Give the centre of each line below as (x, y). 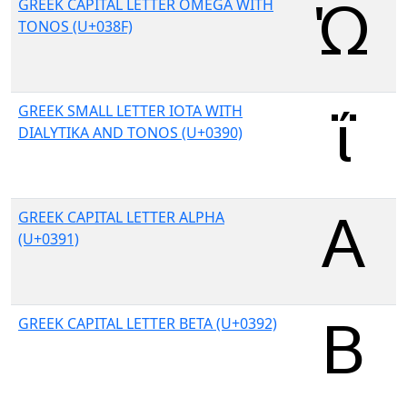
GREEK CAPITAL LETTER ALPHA (121, 217)
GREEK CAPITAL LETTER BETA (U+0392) (148, 323)
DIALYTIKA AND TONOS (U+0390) (130, 133)
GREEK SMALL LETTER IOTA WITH (130, 111)
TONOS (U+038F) (75, 26)
